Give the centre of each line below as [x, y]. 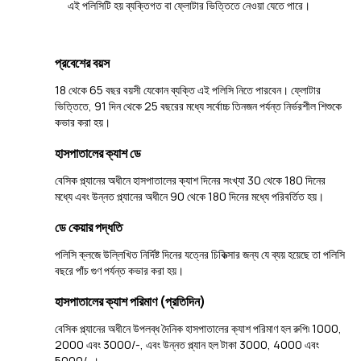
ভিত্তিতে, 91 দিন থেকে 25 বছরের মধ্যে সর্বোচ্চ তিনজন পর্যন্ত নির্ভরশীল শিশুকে [198, 106]
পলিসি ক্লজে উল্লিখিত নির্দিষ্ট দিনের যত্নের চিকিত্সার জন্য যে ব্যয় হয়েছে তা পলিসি [200, 254]
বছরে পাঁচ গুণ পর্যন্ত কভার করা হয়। [119, 270]
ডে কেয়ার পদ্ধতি [89, 227]
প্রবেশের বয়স [82, 63]
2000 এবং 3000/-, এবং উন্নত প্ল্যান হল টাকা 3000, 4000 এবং [187, 344]
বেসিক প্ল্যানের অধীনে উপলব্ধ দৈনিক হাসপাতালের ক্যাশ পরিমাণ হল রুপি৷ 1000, [198, 328]
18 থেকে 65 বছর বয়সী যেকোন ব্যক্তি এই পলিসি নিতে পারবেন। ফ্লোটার [188, 90]
